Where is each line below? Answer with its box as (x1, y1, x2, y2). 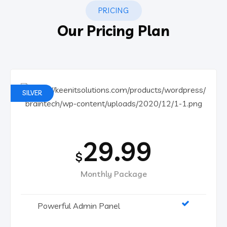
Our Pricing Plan (57, 21, 170, 40)
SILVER (22, 88, 42, 97)
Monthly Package (80, 168, 147, 179)
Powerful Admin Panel (37, 200, 120, 211)
